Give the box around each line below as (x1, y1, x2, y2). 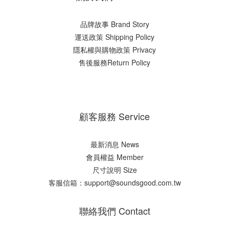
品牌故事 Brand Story (80, 18, 149, 29)
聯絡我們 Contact (79, 203, 150, 217)
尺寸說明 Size (92, 164, 137, 175)
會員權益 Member (85, 151, 144, 162)
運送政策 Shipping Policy (75, 31, 154, 42)
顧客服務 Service (79, 109, 150, 123)
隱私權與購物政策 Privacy (73, 44, 156, 55)
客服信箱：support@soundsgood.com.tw (48, 177, 181, 188)
